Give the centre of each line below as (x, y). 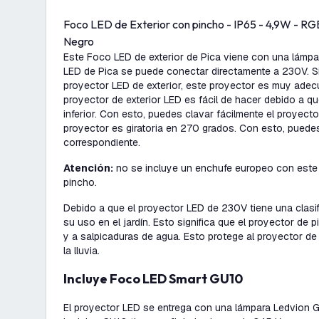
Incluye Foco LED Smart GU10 (155, 279)
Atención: (88, 168)
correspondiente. (102, 142)
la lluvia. (82, 251)
